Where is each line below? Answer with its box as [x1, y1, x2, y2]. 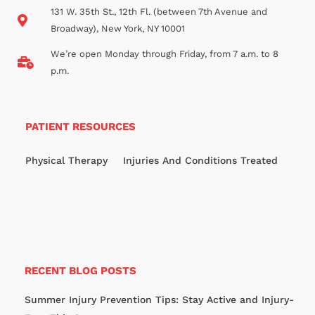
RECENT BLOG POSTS [25, 264, 136, 278]
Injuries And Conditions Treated [123, 155, 278, 167]
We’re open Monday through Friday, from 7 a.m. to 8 [50, 49, 278, 60]
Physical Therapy [25, 155, 108, 167]
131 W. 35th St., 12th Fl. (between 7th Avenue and [50, 6, 267, 18]
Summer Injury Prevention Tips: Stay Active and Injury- [25, 294, 294, 306]
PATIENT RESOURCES [25, 120, 136, 134]
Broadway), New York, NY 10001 [50, 23, 185, 34]
